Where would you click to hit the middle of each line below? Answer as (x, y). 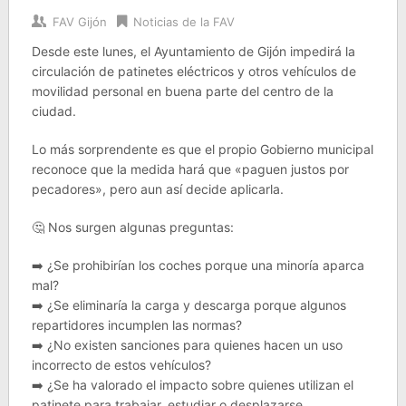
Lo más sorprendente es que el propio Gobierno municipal (202, 149)
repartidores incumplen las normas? (136, 325)
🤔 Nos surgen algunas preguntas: (132, 227)
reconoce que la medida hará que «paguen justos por (190, 169)
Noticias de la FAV (184, 22)
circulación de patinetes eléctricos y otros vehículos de (193, 71)
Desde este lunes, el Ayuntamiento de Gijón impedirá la (193, 51)
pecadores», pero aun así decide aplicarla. (157, 189)
